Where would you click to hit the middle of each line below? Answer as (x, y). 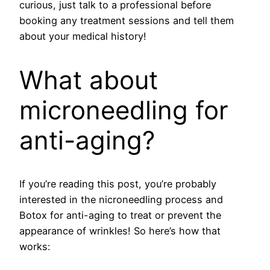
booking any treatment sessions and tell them (127, 20)
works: (35, 247)
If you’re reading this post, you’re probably (118, 184)
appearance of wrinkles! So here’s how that (120, 231)
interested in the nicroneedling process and (121, 200)
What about (89, 80)
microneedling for (124, 110)
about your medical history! (83, 36)
